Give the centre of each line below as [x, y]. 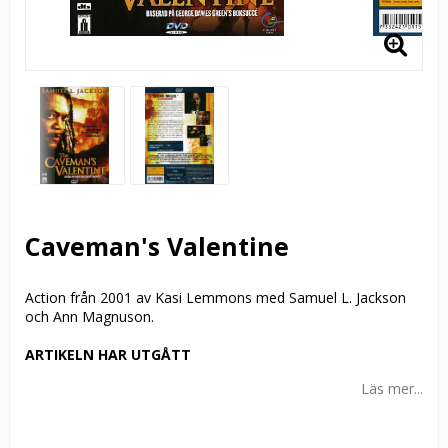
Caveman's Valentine [157, 246]
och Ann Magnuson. [89, 317]
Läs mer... [392, 389]
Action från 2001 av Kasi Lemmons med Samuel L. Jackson [215, 298]
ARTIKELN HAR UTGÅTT [108, 355]
